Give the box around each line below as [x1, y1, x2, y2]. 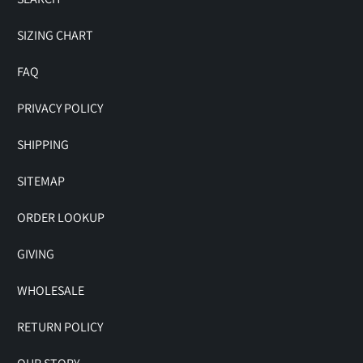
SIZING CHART [17, 27, 94, 45]
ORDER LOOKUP [17, 209, 105, 227]
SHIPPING [17, 136, 70, 154]
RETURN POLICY [17, 318, 104, 336]
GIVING [17, 246, 55, 263]
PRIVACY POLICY [17, 100, 104, 117]
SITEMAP [17, 173, 66, 190]
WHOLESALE [17, 282, 85, 300]
